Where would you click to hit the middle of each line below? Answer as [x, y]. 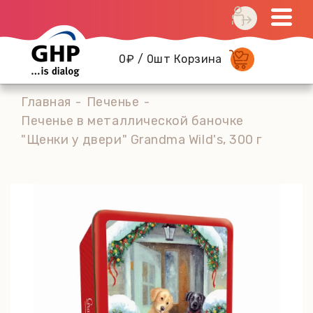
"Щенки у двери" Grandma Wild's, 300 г [141, 140]
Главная [46, 102]
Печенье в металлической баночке [132, 121]
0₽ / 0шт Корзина [170, 59]
